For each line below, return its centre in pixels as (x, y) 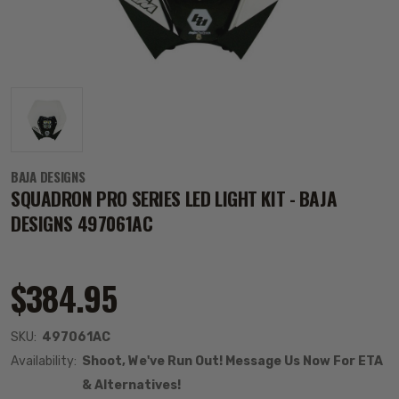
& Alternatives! (131, 385)
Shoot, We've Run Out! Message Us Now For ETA (232, 361)
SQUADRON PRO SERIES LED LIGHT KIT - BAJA (174, 198)
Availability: (44, 361)
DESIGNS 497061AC (82, 223)
